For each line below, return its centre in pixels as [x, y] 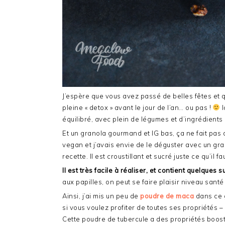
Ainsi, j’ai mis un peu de [100, 196]
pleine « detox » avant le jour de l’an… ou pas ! [138, 107]
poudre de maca [167, 196]
